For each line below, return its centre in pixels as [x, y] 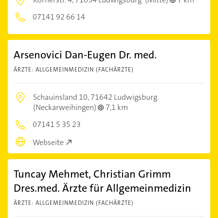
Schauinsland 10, [62, 97]
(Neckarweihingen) [65, 108]
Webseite [48, 142]
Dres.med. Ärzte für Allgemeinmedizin [102, 188]
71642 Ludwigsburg [124, 97]
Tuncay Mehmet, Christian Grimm [92, 174]
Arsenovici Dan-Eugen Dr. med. [85, 55]
